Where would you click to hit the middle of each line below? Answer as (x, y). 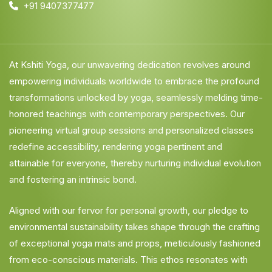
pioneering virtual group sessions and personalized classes (131, 131)
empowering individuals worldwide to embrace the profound (134, 81)
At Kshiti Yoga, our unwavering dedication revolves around (130, 65)
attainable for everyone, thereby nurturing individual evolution (135, 163)
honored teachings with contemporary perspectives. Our (127, 114)
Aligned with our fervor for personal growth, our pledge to (129, 211)
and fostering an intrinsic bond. (73, 180)
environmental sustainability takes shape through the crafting (134, 227)
